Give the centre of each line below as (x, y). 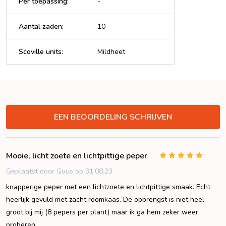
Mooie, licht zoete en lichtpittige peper (77, 156)
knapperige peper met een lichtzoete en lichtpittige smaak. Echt (108, 187)
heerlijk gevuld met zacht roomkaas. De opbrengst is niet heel (105, 199)
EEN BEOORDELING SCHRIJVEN (113, 117)
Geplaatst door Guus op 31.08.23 (59, 171)
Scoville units (40, 51)
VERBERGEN (192, 115)
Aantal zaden (40, 26)
